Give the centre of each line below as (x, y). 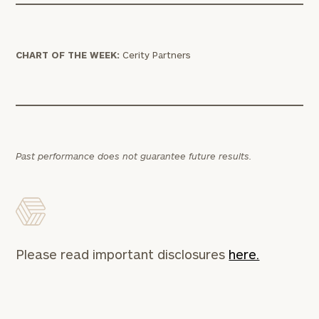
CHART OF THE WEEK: (68, 55)
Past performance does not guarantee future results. (134, 156)
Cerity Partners (156, 55)
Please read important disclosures (122, 254)
